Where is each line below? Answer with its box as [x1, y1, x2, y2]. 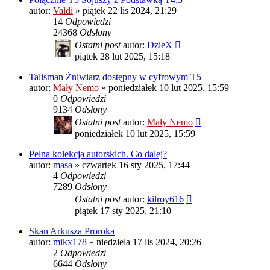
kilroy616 [147, 194, 184, 205]
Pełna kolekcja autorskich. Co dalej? [29, 149, 167, 160]
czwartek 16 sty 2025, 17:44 [82, 160, 190, 171]
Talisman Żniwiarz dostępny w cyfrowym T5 [29, 72, 201, 83]
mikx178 [53, 237, 87, 248]
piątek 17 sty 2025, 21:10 [75, 206, 171, 216]
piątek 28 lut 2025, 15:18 [75, 51, 170, 62]
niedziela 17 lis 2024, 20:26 [96, 237, 201, 248]
